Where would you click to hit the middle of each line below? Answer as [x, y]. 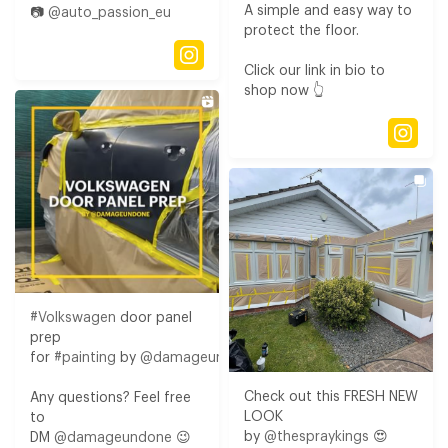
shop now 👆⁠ [284, 91]
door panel [154, 317]
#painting [85, 357]
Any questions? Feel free [110, 397]
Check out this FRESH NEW [331, 397]
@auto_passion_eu [109, 12]
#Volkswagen [73, 317]
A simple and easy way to [328, 11]
